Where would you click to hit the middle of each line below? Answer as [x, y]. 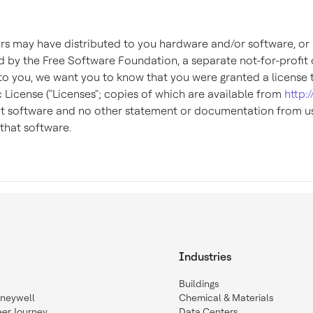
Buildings [199, 284]
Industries [205, 257]
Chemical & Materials [226, 298]
